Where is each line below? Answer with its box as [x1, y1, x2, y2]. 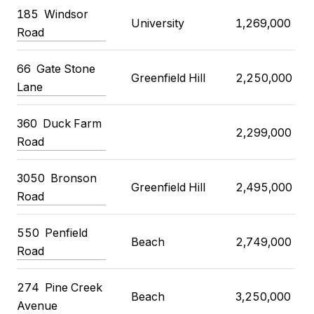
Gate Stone [36, 61, 95, 76]
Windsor [44, 6, 88, 21]
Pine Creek [45, 280, 102, 294]
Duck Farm [43, 116, 102, 130]
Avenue [17, 298, 57, 313]
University [130, 15, 184, 30]
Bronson [50, 170, 97, 185]
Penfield [45, 225, 88, 240]
